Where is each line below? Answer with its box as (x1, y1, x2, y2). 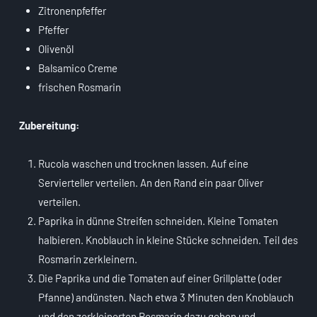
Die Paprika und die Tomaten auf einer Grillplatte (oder (38, 272, 282, 285)
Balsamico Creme (38, 62, 117, 75)
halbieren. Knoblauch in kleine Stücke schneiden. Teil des (38, 234, 298, 247)
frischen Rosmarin (38, 81, 121, 94)
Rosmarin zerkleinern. (38, 253, 137, 266)
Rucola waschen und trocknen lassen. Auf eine (38, 157, 248, 171)
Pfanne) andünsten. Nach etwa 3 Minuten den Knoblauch (38, 291, 294, 304)
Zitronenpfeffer (38, 4, 106, 18)
